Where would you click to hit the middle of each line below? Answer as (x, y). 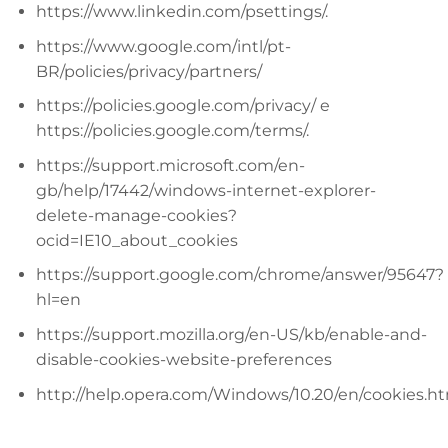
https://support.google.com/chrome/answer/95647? (239, 275)
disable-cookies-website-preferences (183, 359)
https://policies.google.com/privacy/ (175, 106)
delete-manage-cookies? (136, 215)
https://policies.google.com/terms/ (170, 131)
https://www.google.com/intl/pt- (163, 46)
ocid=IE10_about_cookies (136, 240)
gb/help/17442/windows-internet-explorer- (205, 190)
